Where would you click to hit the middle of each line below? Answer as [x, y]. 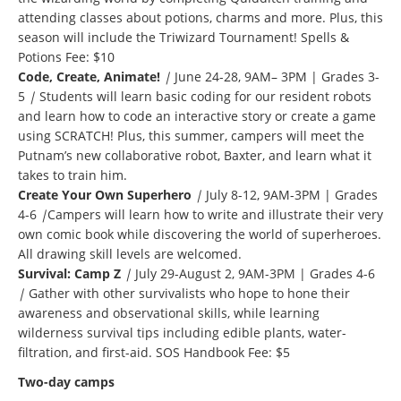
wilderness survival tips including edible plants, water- [182, 332]
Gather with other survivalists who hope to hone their [188, 293]
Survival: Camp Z [69, 273]
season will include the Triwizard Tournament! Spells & [183, 37]
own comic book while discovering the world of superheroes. [200, 234]
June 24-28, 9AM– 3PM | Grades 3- [277, 76]
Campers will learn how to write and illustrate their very [215, 214]
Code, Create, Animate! [89, 76]
